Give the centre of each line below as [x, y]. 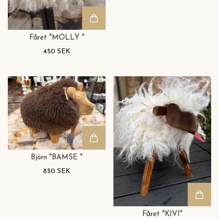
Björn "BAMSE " [57, 158]
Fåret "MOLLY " [57, 38]
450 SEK [57, 51]
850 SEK [57, 172]
